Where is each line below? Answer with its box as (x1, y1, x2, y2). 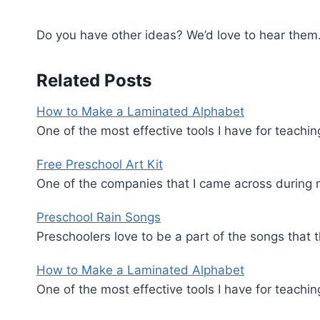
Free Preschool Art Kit (36, 156, 163, 171)
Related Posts (36, 69, 151, 91)
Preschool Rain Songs (36, 209, 161, 224)
